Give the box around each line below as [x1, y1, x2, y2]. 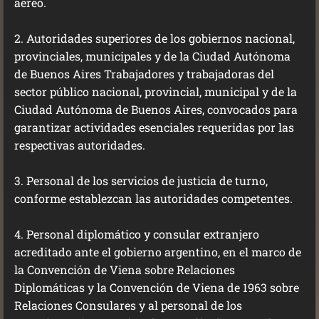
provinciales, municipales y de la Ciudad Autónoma [14, 48, 291, 63]
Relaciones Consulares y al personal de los [14, 298, 242, 313]
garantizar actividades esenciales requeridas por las [14, 120, 294, 135]
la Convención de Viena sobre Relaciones [14, 262, 235, 277]
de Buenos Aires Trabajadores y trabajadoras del [14, 66, 274, 81]
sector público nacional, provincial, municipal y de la [14, 84, 297, 99]
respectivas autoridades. [14, 137, 145, 152]
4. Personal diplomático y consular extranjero [14, 226, 259, 241]
